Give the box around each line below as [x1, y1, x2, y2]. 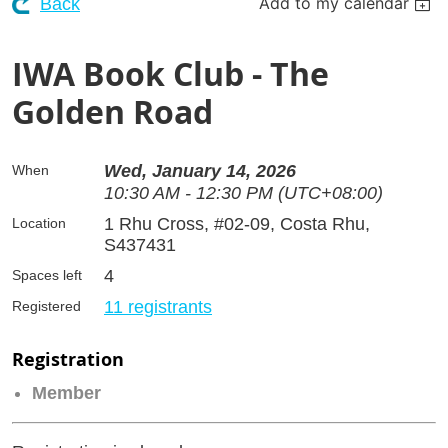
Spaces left [12, 266, 82, 283]
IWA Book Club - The [12, 51, 329, 96]
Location [12, 214, 66, 231]
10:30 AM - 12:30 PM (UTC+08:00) [104, 182, 383, 203]
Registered [12, 297, 81, 314]
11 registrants [104, 296, 212, 317]
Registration [12, 346, 124, 372]
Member [32, 382, 101, 403]
